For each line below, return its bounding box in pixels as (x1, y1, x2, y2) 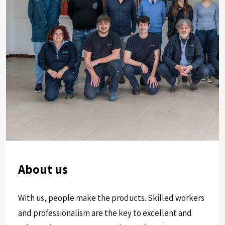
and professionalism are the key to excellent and (18, 207, 192, 219)
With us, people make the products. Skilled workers (18, 192, 204, 204)
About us (18, 161, 68, 178)
